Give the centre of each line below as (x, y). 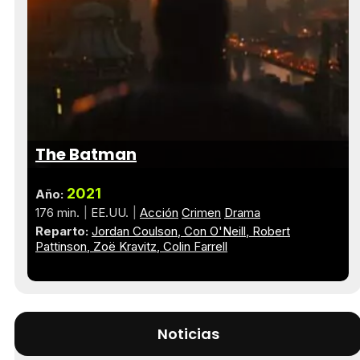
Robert (271, 231)
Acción (159, 212)
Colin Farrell (195, 246)
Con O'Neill (215, 231)
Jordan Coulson (135, 231)
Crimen (201, 212)
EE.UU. (110, 212)
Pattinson (61, 246)
